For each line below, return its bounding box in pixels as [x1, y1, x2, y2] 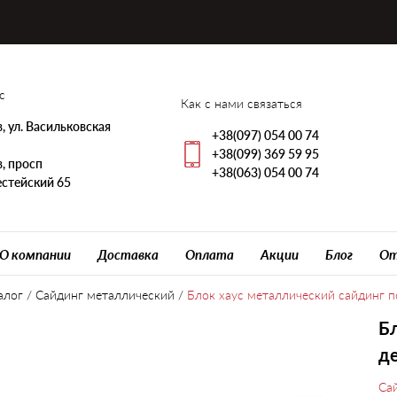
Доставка [97, 245, 159, 262]
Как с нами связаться [181, 96, 302, 111]
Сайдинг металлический [35, 287, 175, 302]
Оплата [185, 245, 234, 262]
